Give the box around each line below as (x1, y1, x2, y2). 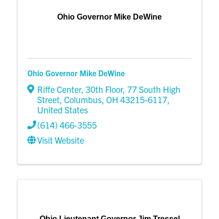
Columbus (64, 94, 102, 106)
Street (37, 94, 60, 106)
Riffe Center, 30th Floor (37, 84, 123, 95)
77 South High (127, 84, 180, 95)
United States (37, 104, 88, 116)
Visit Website (37, 134, 84, 146)
